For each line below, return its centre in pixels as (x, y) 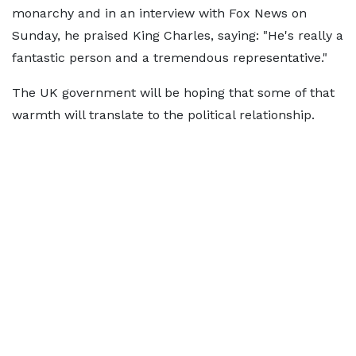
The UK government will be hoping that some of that (173, 93)
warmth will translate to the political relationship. (163, 115)
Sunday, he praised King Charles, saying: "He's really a (178, 35)
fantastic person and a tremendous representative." (170, 58)
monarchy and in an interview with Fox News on (159, 13)
